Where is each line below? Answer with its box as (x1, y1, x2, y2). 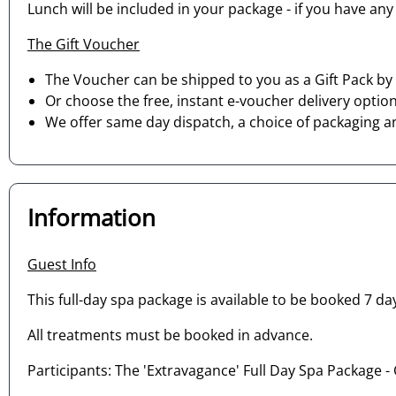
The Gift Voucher (27, 34, 140, 55)
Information (27, 202, 156, 234)
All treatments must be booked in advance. (27, 325, 313, 346)
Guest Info (27, 255, 96, 275)
